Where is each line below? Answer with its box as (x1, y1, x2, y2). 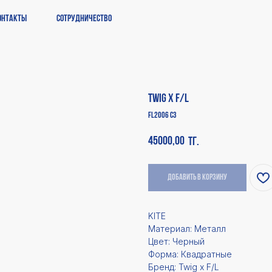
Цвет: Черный (148, 236, 205, 246)
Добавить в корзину (168, 172, 227, 182)
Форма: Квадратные (148, 248, 232, 259)
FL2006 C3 (148, 111, 177, 120)
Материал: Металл (148, 223, 226, 234)
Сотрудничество (56, 14, 112, 24)
